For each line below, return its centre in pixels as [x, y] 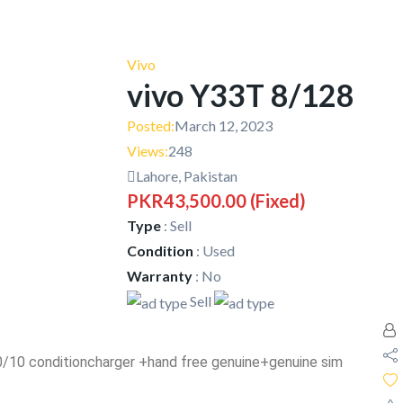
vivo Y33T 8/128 [241, 94]
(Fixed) [276, 200]
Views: [148, 150]
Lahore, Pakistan [187, 175]
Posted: [151, 125]
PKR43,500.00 [187, 200]
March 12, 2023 [224, 125]
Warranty [160, 275]
